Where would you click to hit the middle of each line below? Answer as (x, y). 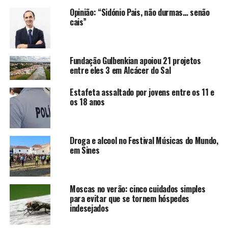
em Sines (84, 150)
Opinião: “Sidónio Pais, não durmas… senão (139, 12)
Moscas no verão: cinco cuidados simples (137, 189)
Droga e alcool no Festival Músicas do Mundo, (144, 140)
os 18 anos (87, 102)
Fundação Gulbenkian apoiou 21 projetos (135, 60)
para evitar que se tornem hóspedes (129, 198)
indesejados (89, 208)
